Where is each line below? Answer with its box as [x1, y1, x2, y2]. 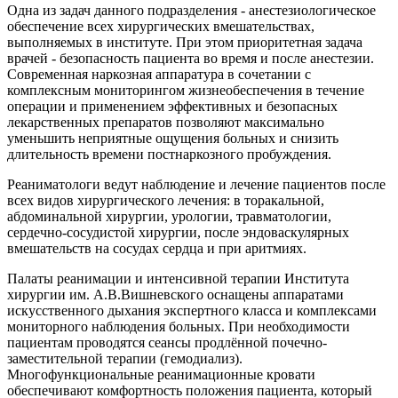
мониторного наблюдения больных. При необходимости [7, 319, 350, 334]
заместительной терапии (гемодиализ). [7, 351, 243, 366]
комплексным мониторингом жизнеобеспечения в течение [7, 83, 364, 98]
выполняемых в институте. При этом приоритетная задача [7, 35, 362, 50]
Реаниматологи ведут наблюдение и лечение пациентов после [7, 177, 386, 192]
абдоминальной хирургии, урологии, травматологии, [7, 209, 331, 224]
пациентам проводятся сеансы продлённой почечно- [7, 335, 327, 350]
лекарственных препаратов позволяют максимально [7, 115, 324, 130]
